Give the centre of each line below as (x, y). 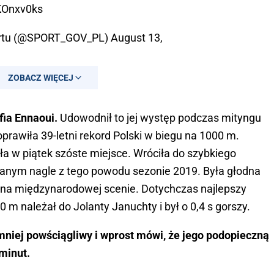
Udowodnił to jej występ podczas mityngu (159, 118)
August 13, (137, 38)
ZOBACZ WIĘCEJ (40, 78)
